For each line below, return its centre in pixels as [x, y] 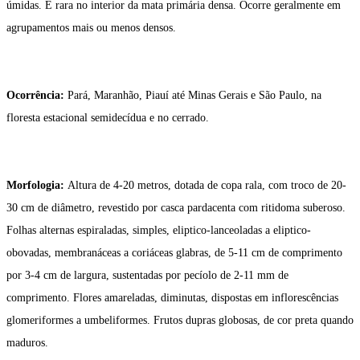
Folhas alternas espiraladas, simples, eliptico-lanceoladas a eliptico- [159, 231]
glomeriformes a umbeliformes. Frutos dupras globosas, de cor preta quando [180, 321]
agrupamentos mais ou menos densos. [91, 28]
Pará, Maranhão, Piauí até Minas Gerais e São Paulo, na [194, 96]
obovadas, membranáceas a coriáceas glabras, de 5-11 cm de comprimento [174, 253]
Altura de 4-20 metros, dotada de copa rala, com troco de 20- [207, 186]
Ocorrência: [37, 96]
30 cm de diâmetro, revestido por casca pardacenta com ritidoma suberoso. [176, 208]
